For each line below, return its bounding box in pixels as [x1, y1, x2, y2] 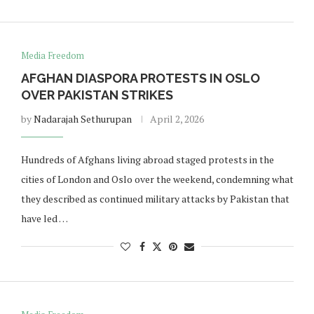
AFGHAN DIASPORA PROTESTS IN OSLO [20, 71, 260, 86]
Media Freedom [20, 49, 84, 62]
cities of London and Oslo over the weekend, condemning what [20, 172, 294, 186]
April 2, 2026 [149, 112, 204, 125]
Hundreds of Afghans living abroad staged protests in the [20, 153, 274, 166]
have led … [20, 212, 68, 225]
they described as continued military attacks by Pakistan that [20, 192, 289, 205]
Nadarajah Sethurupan [33, 112, 132, 125]
